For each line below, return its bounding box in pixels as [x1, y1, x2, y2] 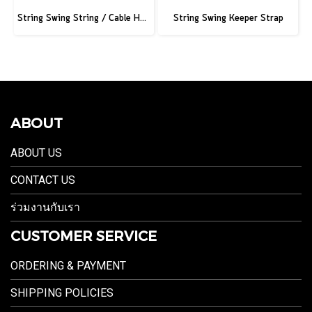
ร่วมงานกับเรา [10, 200, 80, 214]
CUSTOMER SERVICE [10, 226, 157, 244]
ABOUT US [10, 146, 62, 159]
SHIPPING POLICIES [10, 286, 114, 299]
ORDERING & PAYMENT [10, 258, 126, 272]
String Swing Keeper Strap [173, 11, 283, 25]
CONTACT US [10, 173, 75, 187]
